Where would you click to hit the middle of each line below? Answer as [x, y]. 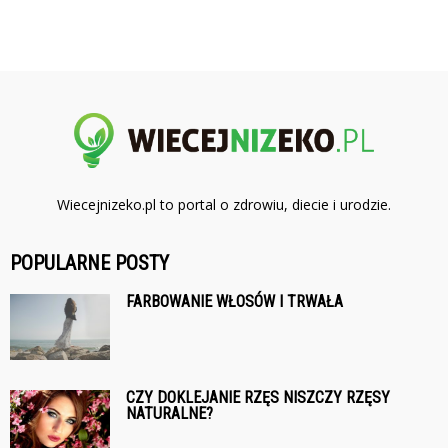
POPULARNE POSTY [89, 262]
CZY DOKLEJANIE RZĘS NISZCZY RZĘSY [258, 397]
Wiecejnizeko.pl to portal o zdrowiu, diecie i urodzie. [224, 204]
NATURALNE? [169, 413]
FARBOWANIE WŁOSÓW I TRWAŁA [234, 301]
